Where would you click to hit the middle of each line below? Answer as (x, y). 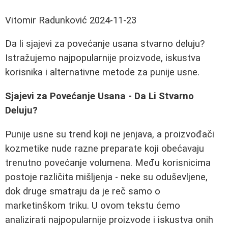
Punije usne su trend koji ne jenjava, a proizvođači (110, 134)
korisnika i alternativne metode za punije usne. (102, 73)
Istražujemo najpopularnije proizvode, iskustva (103, 58)
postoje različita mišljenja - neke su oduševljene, (106, 177)
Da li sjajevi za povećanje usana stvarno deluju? (105, 44)
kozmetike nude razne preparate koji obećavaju (105, 148)
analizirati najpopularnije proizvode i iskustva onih (109, 220)
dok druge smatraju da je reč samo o (83, 191)
